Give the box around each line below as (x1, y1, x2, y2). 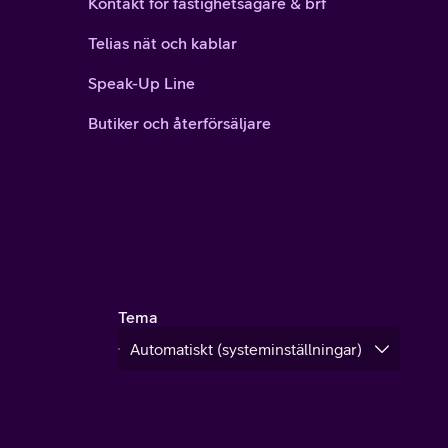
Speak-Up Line (88, 74, 195, 92)
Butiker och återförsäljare (88, 114, 271, 132)
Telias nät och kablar (88, 34, 237, 52)
